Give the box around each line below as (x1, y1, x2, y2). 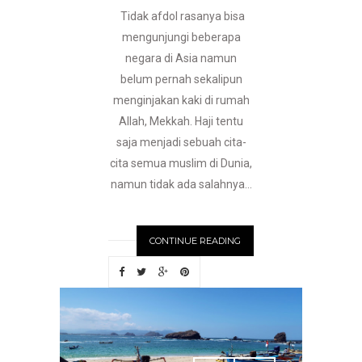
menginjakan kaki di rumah (112, 94, 250, 107)
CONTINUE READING (149, 235, 241, 247)
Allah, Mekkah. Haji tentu (119, 115, 243, 128)
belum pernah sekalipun (120, 73, 242, 86)
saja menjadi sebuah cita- (116, 136, 246, 149)
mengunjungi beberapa (121, 31, 241, 44)
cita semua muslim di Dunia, (110, 157, 252, 170)
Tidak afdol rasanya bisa (117, 10, 245, 23)
